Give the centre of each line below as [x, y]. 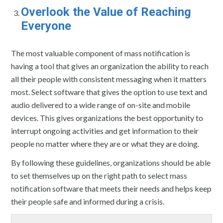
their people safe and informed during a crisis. [88, 201]
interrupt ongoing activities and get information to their [105, 130]
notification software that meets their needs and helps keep [111, 188]
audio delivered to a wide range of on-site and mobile [101, 105]
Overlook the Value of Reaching [106, 12]
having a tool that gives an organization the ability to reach [110, 66]
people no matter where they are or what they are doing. [105, 143]
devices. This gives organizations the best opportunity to [107, 117]
